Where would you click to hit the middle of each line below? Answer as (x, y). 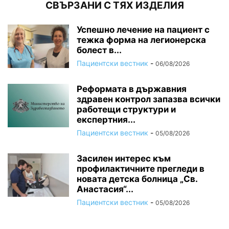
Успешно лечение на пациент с (143, 30)
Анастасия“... (105, 189)
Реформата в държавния (132, 89)
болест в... (99, 50)
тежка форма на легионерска (141, 40)
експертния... (106, 120)
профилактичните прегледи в (141, 169)
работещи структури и (126, 110)
